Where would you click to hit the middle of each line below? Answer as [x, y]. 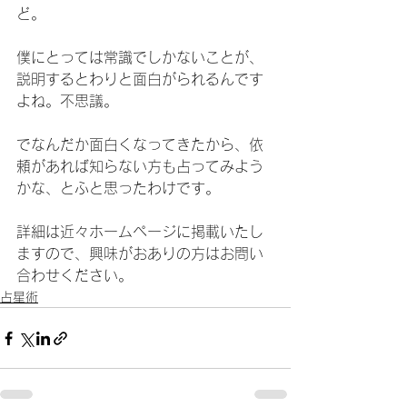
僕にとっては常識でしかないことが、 [140, 57]
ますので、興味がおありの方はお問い [140, 253]
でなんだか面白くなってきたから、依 [140, 144]
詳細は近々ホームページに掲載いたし [140, 232]
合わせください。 [74, 275]
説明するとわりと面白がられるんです [140, 79]
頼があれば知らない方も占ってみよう [140, 166]
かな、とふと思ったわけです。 [118, 188]
